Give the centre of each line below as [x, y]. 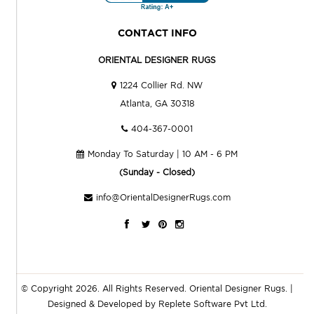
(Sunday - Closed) [157, 172]
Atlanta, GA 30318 [157, 104]
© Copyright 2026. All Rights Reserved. [105, 289]
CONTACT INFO [157, 33]
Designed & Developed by [103, 304]
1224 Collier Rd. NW [161, 86]
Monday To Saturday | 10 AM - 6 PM [163, 154]
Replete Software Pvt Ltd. [212, 304]
